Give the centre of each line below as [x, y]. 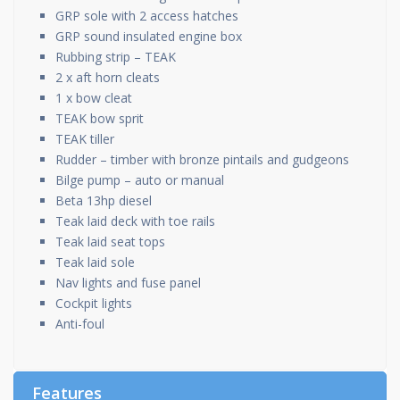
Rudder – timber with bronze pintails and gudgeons [202, 159]
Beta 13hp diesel [104, 200]
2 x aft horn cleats [108, 77]
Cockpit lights [94, 303]
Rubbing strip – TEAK [116, 57]
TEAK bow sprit [100, 118]
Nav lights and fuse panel [128, 283]
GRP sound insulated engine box [149, 36]
